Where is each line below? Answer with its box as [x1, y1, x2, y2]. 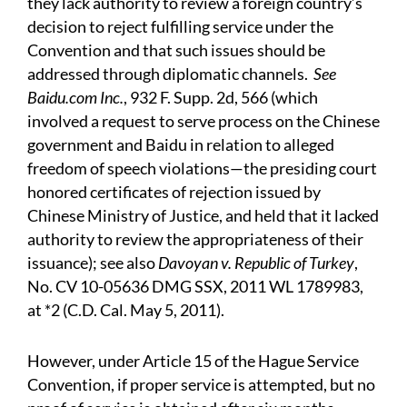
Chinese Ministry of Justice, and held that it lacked [27, 205, 379, 226]
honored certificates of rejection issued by [27, 182, 321, 203]
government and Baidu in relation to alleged [27, 134, 334, 155]
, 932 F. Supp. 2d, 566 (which [124, 87, 318, 108]
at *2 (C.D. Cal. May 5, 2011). [27, 300, 224, 321]
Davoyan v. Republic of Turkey [158, 253, 354, 273]
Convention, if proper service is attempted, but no [27, 374, 375, 395]
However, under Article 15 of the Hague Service [27, 351, 359, 372]
